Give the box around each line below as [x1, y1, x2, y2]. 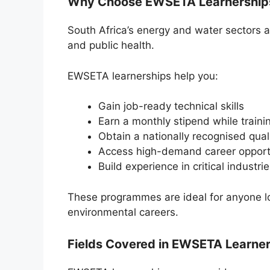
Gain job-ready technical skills [98, 100, 244, 113]
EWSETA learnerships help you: [67, 69, 218, 82]
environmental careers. [67, 206, 178, 218]
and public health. [67, 39, 154, 52]
